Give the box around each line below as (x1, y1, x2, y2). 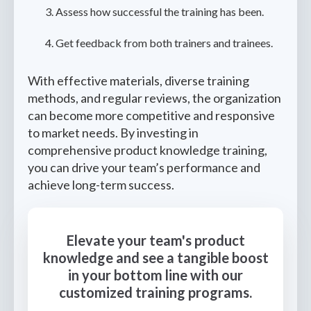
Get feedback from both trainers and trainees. (56, 36, 275, 49)
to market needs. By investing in (28, 125, 199, 140)
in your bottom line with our (68, 267, 243, 283)
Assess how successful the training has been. (56, 5, 266, 18)
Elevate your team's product (66, 232, 245, 249)
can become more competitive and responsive (28, 108, 275, 123)
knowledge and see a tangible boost (42, 249, 269, 266)
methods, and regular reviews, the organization (28, 90, 281, 106)
